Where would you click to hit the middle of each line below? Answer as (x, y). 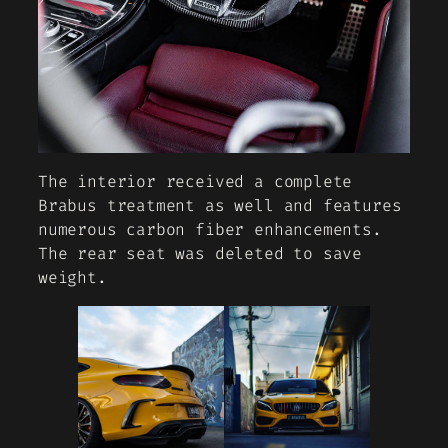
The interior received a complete (195, 181)
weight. (72, 277)
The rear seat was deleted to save (200, 253)
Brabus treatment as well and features (220, 205)
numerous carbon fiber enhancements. (210, 229)
